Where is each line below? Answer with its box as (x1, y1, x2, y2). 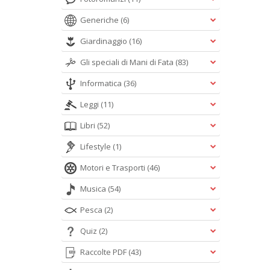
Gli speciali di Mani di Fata (80, 57, 175, 67)
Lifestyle (80, 141, 113, 152)
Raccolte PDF (80, 246, 128, 257)
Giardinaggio (80, 36, 129, 46)
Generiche (80, 14, 121, 25)
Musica (80, 183, 108, 194)
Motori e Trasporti (80, 162, 147, 173)
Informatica (80, 78, 124, 89)
